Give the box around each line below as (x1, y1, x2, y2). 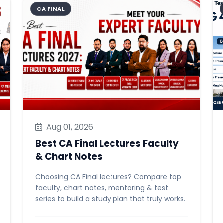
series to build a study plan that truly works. (35, 194, 185, 204)
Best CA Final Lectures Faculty (35, 137, 179, 150)
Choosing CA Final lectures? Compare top (35, 172, 181, 182)
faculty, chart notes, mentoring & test (35, 183, 168, 193)
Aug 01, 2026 (44, 121, 93, 133)
